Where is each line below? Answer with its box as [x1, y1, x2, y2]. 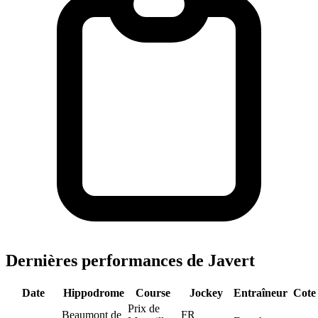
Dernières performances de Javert [6, 251, 255, 270]
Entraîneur [234, 286, 287, 299]
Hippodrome [62, 286, 124, 299]
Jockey [189, 286, 223, 299]
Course [136, 286, 170, 299]
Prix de [128, 302, 160, 314]
